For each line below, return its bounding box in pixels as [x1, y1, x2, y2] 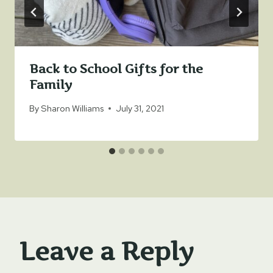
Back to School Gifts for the [29, 61, 203, 76]
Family [29, 77, 72, 92]
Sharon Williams [41, 102, 104, 115]
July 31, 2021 [116, 102, 165, 115]
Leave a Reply [19, 236, 194, 267]
